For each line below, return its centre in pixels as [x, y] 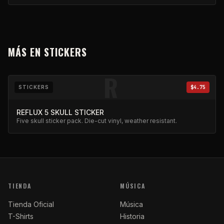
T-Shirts [21, 216]
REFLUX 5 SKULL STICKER [60, 112]
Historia [132, 216]
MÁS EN [24, 52]
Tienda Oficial [31, 204]
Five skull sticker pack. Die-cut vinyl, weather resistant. [97, 121]
